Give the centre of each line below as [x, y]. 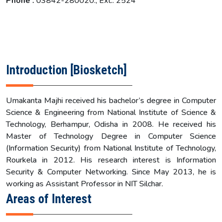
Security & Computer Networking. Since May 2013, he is [111, 172]
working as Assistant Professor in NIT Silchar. [84, 184]
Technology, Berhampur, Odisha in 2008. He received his [111, 124]
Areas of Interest [49, 199]
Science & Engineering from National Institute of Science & [111, 112]
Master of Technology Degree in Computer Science [111, 136]
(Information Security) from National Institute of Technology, [111, 148]
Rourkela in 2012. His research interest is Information [111, 160]
